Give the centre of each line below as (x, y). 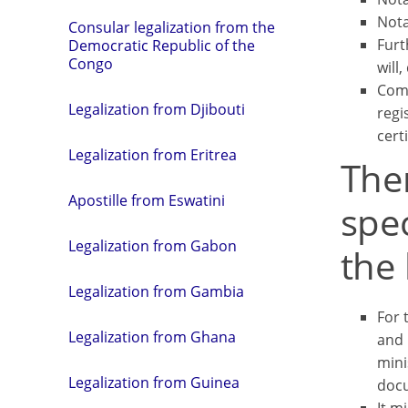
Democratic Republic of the (162, 46)
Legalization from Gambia (156, 292)
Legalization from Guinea (154, 383)
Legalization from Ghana (152, 337)
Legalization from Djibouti (157, 110)
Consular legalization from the (172, 28)
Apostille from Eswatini (147, 201)
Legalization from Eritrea (153, 155)
